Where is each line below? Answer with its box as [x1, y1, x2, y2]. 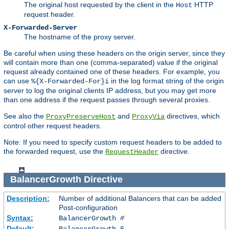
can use [4, 76, 31, 85]
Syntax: [6, 213, 33, 222]
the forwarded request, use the [4, 147, 105, 155]
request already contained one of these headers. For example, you [4, 67, 220, 76]
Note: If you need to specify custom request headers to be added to [4, 138, 222, 146]
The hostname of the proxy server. [24, 32, 135, 41]
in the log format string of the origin [109, 76, 224, 85]
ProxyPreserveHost [46, 112, 116, 121]
